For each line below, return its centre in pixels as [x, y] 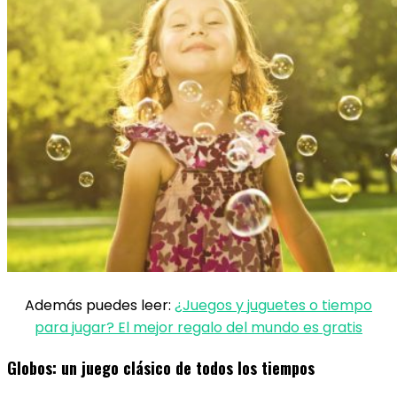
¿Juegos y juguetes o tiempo [273, 305]
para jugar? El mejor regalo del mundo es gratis [198, 327]
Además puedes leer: [100, 305]
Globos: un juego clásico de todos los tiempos [161, 368]
